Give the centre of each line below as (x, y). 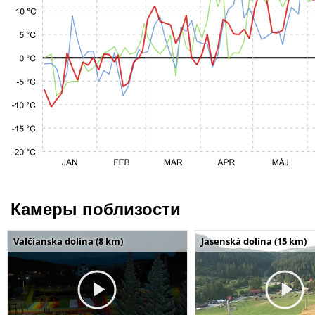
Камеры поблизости (96, 209)
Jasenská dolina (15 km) (253, 241)
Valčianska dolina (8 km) (68, 241)
